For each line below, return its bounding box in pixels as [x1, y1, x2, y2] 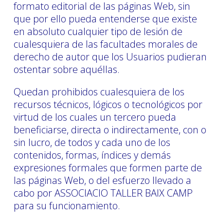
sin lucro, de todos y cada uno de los [14, 135, 170, 149]
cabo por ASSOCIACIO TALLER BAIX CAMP [14, 186, 193, 200]
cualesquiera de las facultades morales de [14, 37, 198, 51]
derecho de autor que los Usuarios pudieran [14, 50, 207, 63]
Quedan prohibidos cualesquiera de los [14, 85, 184, 98]
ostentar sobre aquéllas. [14, 62, 120, 76]
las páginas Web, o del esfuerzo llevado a [14, 173, 191, 187]
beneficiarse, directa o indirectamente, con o [14, 123, 206, 136]
